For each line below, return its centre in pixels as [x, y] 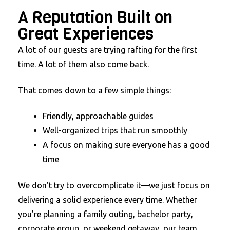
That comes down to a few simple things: [94, 90]
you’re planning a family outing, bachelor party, [106, 214]
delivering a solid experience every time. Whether [108, 199]
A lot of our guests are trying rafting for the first [108, 50]
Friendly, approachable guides [98, 116]
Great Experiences [86, 34]
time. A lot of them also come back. [83, 64]
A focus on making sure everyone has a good [126, 145]
